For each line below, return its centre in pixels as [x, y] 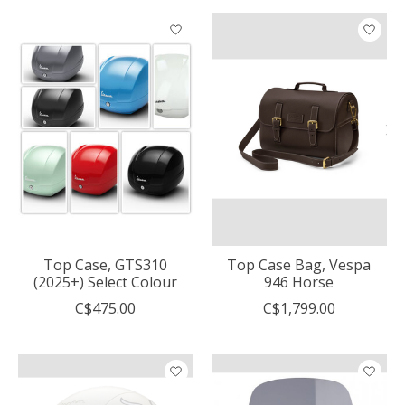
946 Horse [299, 282]
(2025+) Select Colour [106, 282]
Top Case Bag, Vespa [299, 264]
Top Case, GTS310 [106, 264]
